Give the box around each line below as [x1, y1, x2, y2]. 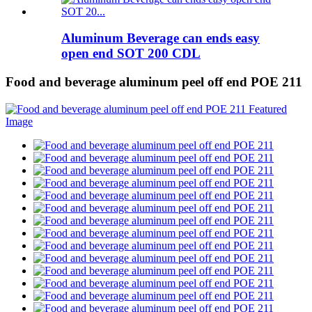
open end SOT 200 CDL [61, 46, 201, 61]
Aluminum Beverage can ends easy [61, 31, 260, 46]
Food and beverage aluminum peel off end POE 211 [6, 75, 302, 90]
